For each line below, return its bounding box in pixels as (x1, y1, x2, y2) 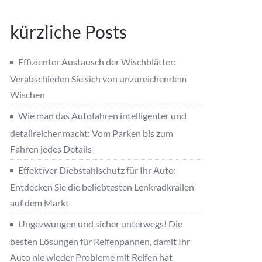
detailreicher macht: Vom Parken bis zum (10, 127, 173, 139)
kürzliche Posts (10, 21, 127, 42)
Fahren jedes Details (10, 143, 92, 154)
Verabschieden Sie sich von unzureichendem (10, 73, 187, 85)
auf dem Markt (10, 197, 69, 209)
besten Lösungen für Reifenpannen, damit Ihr (10, 235, 190, 247)
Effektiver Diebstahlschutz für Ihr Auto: (18, 164, 176, 175)
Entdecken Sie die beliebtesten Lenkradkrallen (10, 181, 194, 193)
